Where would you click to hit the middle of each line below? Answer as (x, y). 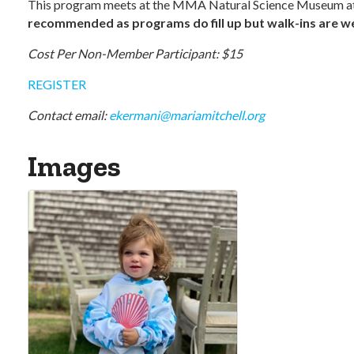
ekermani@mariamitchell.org (186, 115)
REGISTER (57, 84)
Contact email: (67, 115)
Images (74, 166)
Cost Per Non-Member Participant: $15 (135, 53)
